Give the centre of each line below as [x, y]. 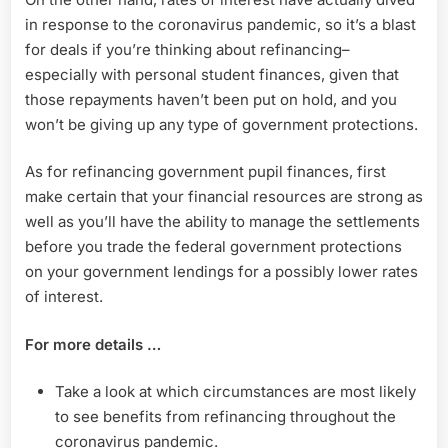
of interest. [64, 297]
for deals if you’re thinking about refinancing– [187, 49]
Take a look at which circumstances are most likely [235, 392]
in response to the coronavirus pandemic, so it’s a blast [220, 24]
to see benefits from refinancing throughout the [225, 417]
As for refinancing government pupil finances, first [205, 172]
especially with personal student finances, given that [212, 74]
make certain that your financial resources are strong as [224, 197]
